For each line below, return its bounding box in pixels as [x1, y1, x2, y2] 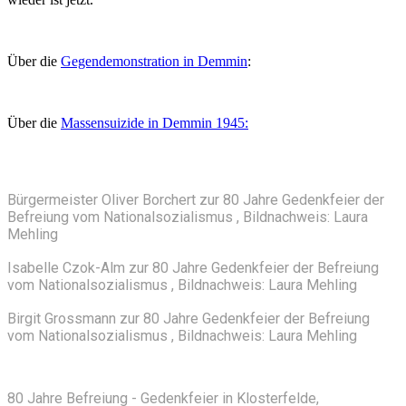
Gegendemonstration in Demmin [61, 53, 247, 70]
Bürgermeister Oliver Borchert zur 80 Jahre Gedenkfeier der [7, 191, 384, 209]
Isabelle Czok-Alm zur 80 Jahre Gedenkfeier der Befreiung [7, 259, 379, 277]
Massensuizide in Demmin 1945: [61, 115, 248, 131]
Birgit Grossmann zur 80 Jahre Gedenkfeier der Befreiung [7, 310, 370, 328]
